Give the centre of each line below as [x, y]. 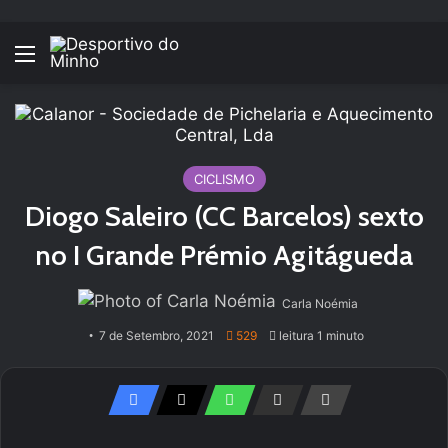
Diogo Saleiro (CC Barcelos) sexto [224, 216]
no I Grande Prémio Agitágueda [224, 255]
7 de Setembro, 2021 [156, 335]
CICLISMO [224, 179]
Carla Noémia [320, 303]
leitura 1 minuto [320, 335]
